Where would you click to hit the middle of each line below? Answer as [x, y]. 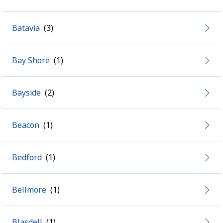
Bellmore [29, 190]
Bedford [27, 157]
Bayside [26, 93]
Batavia [26, 28]
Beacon [26, 125]
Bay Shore [31, 60]
